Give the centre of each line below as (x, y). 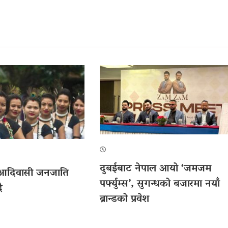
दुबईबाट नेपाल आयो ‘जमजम (155, 169)
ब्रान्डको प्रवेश (124, 199)
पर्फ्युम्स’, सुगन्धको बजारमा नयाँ (160, 184)
